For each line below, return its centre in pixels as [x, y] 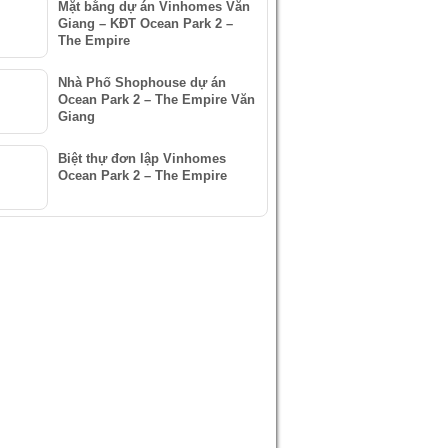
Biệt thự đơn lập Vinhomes [142, 158]
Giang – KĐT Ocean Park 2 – [145, 23]
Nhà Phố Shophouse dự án [142, 82]
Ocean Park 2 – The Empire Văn [156, 99]
